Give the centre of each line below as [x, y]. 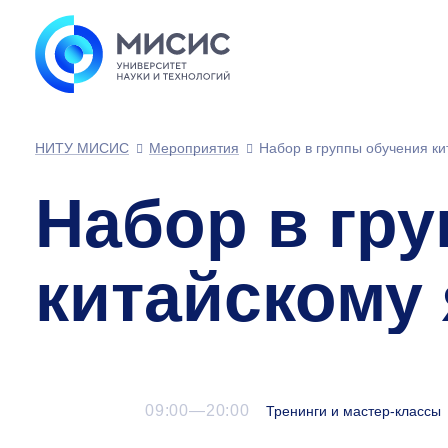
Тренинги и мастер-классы [353, 410]
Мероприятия [194, 148]
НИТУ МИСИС [82, 148]
